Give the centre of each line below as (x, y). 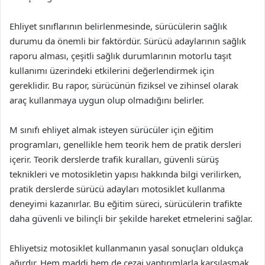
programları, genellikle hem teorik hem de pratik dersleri (125, 144)
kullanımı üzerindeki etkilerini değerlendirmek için (112, 70)
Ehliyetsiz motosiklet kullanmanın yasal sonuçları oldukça (126, 248)
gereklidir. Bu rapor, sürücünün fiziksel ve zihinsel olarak (124, 85)
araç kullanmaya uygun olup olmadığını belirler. (107, 100)
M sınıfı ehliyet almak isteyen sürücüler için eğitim (112, 129)
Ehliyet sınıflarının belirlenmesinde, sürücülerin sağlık (118, 26)
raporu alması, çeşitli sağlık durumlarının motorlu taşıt (120, 55)
